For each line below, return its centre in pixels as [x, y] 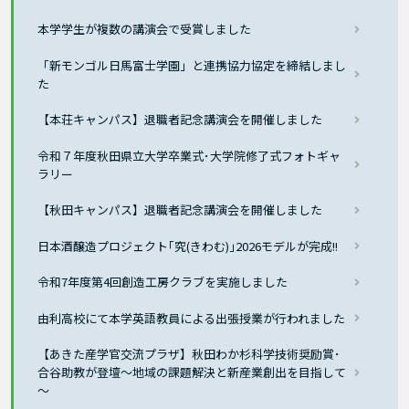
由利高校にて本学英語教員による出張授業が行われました [192, 318]
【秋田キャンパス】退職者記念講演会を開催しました [180, 210]
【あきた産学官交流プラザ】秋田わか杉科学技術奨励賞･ [189, 354]
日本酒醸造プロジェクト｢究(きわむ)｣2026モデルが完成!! [188, 246]
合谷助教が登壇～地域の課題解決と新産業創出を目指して [192, 372]
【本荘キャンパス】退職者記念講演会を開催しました [180, 120]
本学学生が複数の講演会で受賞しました [145, 29]
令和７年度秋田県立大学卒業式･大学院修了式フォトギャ [189, 155]
